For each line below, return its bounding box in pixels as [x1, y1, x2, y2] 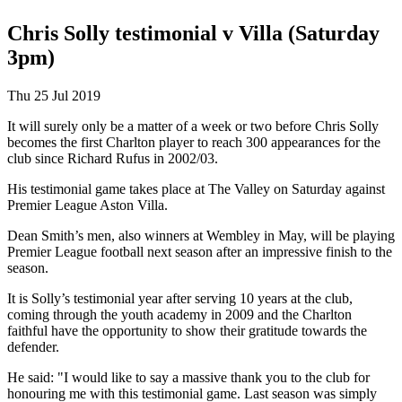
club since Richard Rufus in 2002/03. [7, 150, 218, 166]
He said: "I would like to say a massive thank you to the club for [7, 369, 370, 385]
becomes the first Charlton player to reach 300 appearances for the [7, 134, 380, 150]
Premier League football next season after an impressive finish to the [7, 243, 392, 259]
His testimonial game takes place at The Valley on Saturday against [7, 180, 385, 197]
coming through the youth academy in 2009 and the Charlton [7, 306, 352, 322]
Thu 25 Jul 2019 [7, 87, 100, 103]
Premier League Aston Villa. [7, 197, 168, 213]
